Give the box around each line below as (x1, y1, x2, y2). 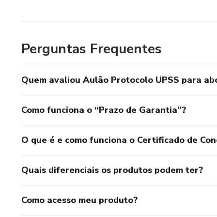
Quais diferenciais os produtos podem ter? (21, 164, 203, 176)
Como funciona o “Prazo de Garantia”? (21, 104, 186, 116)
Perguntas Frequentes (21, 39, 162, 58)
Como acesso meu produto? (21, 194, 138, 206)
